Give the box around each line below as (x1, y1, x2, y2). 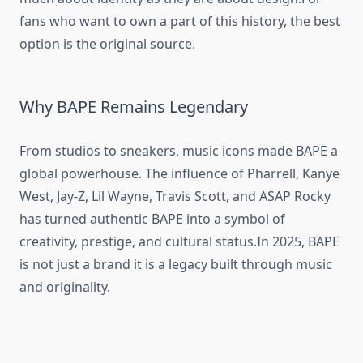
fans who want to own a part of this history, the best (19, 12, 340, 31)
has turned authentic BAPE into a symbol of (19, 210, 285, 228)
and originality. (19, 278, 110, 297)
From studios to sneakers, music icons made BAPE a (19, 142, 338, 160)
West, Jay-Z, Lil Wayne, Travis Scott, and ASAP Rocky (19, 187, 331, 206)
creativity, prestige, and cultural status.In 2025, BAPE (19, 233, 340, 251)
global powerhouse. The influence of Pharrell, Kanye (19, 164, 340, 183)
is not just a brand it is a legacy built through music (19, 255, 332, 274)
